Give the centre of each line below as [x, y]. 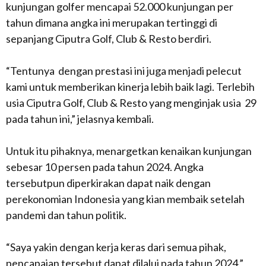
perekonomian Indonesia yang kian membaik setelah [125, 199]
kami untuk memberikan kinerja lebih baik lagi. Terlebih [130, 87]
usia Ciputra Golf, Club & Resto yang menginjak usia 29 [131, 103]
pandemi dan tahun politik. [66, 215]
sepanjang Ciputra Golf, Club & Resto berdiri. [109, 39]
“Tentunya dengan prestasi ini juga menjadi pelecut [124, 71]
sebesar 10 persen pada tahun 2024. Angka [105, 167]
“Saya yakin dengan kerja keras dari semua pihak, [116, 247]
